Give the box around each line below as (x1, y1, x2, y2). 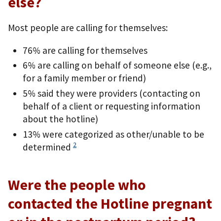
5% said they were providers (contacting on (23, 87, 200, 100)
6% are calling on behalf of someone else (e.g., (23, 59, 212, 72)
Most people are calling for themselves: (8, 22, 168, 34)
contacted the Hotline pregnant (8, 194, 212, 213)
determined (23, 141, 73, 153)
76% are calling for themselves (23, 44, 147, 56)
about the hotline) (23, 113, 98, 125)
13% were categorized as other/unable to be (23, 128, 204, 140)
